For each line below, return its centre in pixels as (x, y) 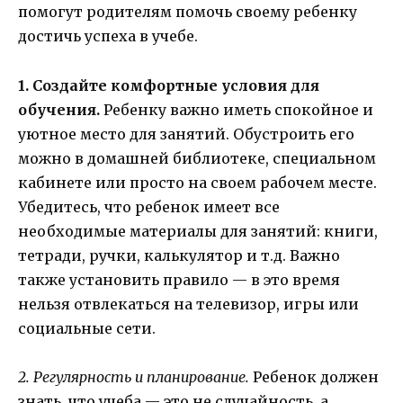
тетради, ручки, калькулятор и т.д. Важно (179, 255)
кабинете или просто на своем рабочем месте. (197, 182)
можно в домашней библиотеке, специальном (197, 158)
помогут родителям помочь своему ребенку (188, 12)
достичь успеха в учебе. (108, 36)
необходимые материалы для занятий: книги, (198, 231)
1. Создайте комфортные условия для (169, 85)
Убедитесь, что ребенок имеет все (149, 206)
